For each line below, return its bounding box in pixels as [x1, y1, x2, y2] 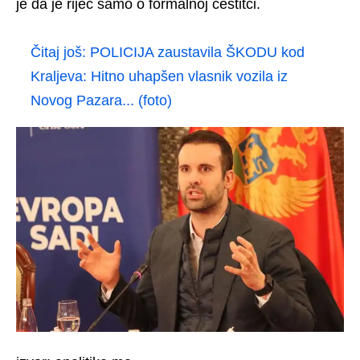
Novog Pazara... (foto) [31, 92, 172, 109]
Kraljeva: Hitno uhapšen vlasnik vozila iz [31, 68, 288, 85]
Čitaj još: [31, 44, 90, 61]
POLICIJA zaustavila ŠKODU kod [90, 44, 305, 61]
